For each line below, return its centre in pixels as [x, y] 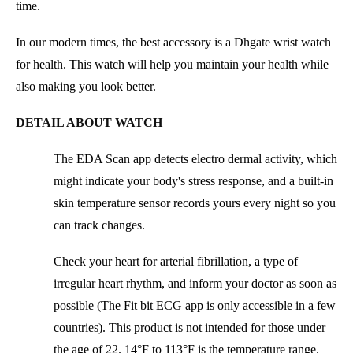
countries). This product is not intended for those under [190, 327]
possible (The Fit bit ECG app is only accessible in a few [195, 305]
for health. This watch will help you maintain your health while [172, 64]
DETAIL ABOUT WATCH [89, 122]
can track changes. [99, 225]
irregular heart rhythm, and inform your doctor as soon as [195, 283]
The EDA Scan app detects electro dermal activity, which [195, 158]
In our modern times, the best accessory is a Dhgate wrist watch [173, 42]
